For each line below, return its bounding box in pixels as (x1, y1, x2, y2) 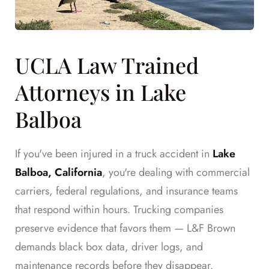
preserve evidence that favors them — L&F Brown (15, 220, 235, 237)
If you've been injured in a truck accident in (15, 146, 213, 162)
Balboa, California (15, 165, 102, 181)
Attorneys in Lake (15, 77, 186, 107)
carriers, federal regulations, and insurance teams (15, 183, 238, 199)
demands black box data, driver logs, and (15, 239, 203, 255)
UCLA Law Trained (15, 50, 199, 80)
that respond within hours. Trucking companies (15, 202, 223, 218)
